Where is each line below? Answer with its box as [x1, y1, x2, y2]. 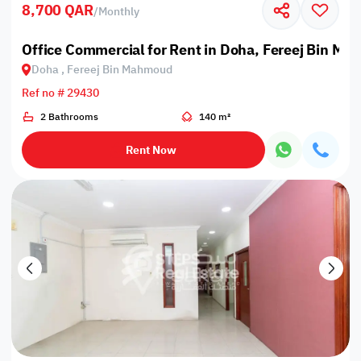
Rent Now [126, 141, 177, 159]
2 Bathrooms [39, 109, 98, 124]
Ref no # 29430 [22, 84, 100, 102]
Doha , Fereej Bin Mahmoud [31, 60, 173, 78]
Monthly [98, 2, 139, 20]
